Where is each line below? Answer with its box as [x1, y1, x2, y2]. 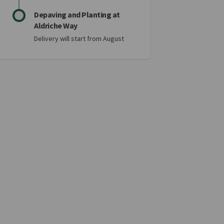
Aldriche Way [34, 20, 77, 30]
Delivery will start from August [34, 34, 126, 43]
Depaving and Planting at [34, 9, 120, 19]
